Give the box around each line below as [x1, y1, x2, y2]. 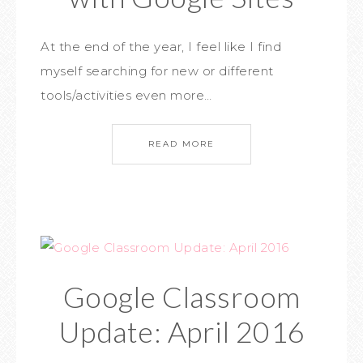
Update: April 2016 [58, 314, 305, 349]
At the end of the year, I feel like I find [41, 39, 281, 54]
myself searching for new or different [41, 63, 274, 79]
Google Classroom [62, 279, 301, 314]
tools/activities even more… [41, 88, 212, 103]
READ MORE [148, 139, 215, 149]
